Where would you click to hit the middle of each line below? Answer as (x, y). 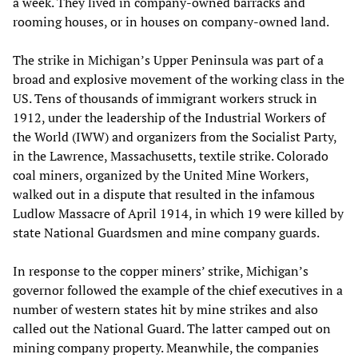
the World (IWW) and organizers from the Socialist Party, (175, 137)
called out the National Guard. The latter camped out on (172, 329)
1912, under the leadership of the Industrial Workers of (169, 118)
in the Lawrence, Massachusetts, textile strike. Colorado (171, 156)
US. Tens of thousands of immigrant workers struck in (165, 99)
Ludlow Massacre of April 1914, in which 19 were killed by (178, 214)
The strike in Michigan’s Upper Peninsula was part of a (168, 60)
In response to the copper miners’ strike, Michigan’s (161, 271)
